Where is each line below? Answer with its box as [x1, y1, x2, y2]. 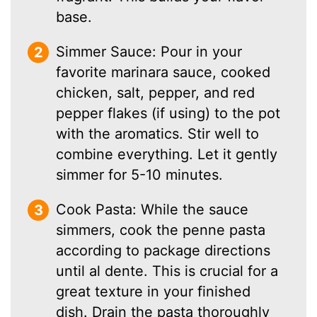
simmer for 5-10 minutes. [56, 166, 224, 183]
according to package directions [56, 241, 271, 259]
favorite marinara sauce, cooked [56, 63, 271, 81]
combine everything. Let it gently [56, 145, 278, 163]
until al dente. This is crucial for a [56, 262, 279, 279]
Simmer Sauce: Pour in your [56, 42, 243, 60]
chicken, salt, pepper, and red [56, 83, 255, 101]
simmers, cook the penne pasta [56, 221, 266, 238]
